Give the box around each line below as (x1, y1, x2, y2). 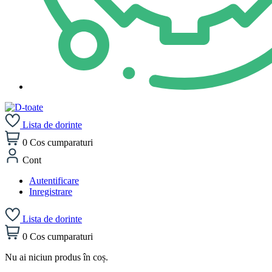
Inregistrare (29, 186, 72, 197)
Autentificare (29, 175, 79, 186)
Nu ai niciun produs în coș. (5, 252, 108, 262)
